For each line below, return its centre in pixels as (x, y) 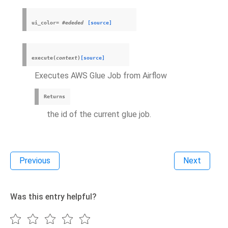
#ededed (73, 23)
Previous (35, 161)
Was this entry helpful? (53, 197)
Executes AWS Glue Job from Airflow (101, 76)
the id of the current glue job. (99, 114)
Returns (54, 96)
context (67, 58)
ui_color (44, 23)
